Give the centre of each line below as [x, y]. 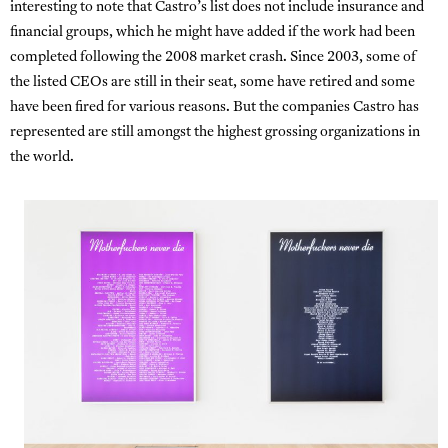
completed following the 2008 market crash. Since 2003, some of [213, 58]
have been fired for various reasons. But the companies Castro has [214, 108]
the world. [42, 158]
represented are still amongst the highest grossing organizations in [215, 133]
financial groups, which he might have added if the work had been [212, 33]
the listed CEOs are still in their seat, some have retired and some [212, 83]
